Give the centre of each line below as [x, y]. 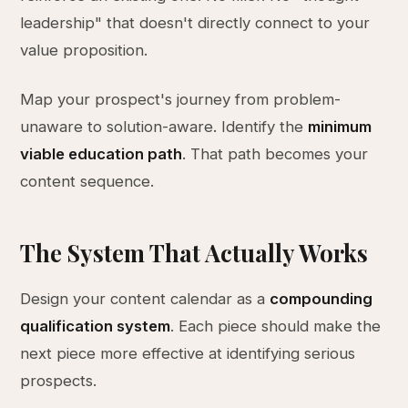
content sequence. [87, 181]
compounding [321, 299]
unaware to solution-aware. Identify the [164, 127]
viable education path [102, 154]
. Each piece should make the [276, 326]
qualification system [96, 326]
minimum [340, 127]
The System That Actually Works [194, 252]
